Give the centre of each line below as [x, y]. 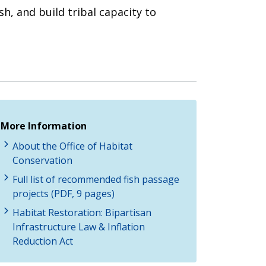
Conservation [42, 160]
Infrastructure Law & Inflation [79, 227]
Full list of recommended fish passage [96, 179]
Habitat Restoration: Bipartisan [82, 212]
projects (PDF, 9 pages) [64, 193]
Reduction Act [43, 241]
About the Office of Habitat [72, 146]
